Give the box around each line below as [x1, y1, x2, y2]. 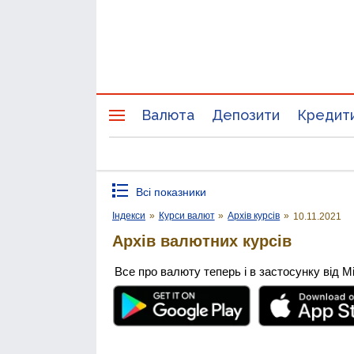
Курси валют [158, 210, 215, 221]
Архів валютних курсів [112, 232, 292, 250]
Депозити [212, 107, 280, 123]
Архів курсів [228, 210, 281, 221]
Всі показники [136, 186, 206, 198]
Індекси [112, 210, 145, 221]
